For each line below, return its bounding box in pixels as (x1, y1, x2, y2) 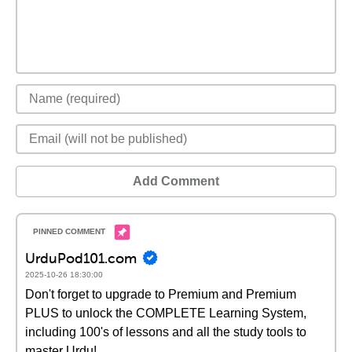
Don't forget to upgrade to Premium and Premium (25, 288, 296, 301)
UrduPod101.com (25, 248, 137, 267)
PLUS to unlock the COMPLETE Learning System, (25, 306, 306, 320)
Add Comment (133, 174, 219, 188)
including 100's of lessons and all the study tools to (25, 325, 306, 339)
